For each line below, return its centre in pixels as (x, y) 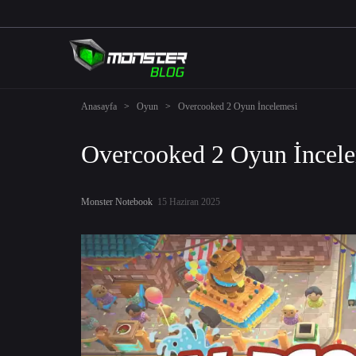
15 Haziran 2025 (186, 202)
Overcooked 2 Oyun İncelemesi (238, 106)
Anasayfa (99, 106)
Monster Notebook (117, 202)
